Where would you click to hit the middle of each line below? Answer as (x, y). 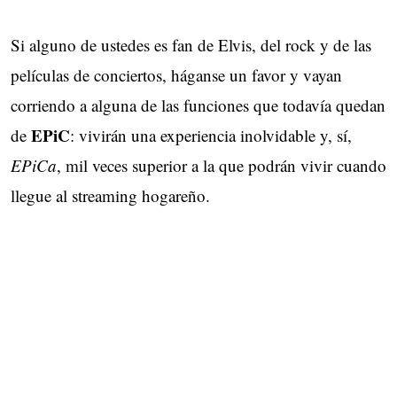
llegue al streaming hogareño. (110, 195)
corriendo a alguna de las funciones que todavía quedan (198, 105)
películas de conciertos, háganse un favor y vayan (176, 74)
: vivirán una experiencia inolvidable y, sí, (211, 135)
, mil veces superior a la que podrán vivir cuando (222, 165)
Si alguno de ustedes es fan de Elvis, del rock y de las (191, 44)
